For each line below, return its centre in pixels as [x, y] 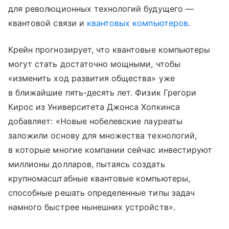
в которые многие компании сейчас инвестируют [110, 150]
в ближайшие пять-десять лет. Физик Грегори [102, 92]
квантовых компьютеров [137, 23]
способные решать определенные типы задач [101, 192]
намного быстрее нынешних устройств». [92, 207]
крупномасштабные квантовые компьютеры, [99, 178]
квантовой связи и [48, 23]
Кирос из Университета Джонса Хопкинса [94, 107]
